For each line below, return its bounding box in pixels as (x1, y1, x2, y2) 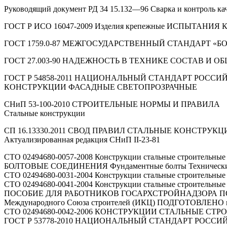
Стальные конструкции (4, 108, 85, 118)
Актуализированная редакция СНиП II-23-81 (4, 135, 160, 144)
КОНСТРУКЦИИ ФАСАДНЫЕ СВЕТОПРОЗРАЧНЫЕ (4, 82, 197, 91)
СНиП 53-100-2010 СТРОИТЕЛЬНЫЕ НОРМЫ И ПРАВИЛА (4, 99, 220, 108)
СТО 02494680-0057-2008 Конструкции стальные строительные (4, 152, 225, 161)
